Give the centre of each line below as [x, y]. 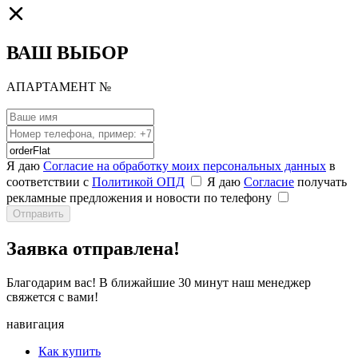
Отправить [38, 214]
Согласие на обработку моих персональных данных [185, 166]
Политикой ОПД [138, 182]
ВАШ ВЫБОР [68, 53]
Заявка [40, 249]
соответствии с [49, 182]
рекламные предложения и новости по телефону [139, 198]
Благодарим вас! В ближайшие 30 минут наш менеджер [159, 282]
